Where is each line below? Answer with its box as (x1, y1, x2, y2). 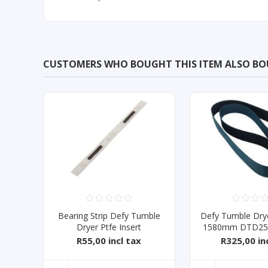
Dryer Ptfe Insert (77, 221, 142, 233)
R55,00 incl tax (77, 234, 142, 246)
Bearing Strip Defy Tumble (57, 209, 160, 221)
